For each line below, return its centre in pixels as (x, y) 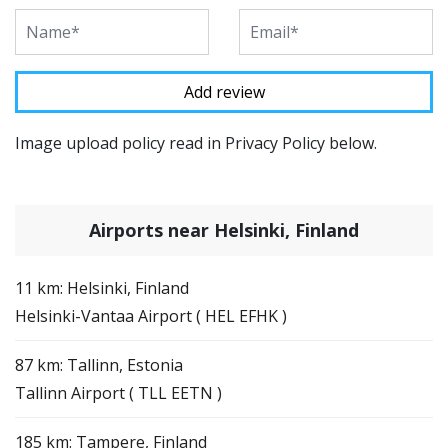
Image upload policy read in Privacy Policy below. (196, 142)
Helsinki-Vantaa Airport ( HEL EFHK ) (151, 315)
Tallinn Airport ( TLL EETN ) (118, 392)
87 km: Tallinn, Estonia (99, 364)
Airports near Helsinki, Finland (224, 229)
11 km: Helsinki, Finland (102, 287)
